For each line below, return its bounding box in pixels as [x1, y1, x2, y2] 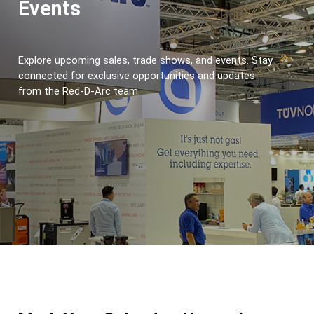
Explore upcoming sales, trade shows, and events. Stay [18, 54, 273, 67]
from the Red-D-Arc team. [18, 85, 140, 97]
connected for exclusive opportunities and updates [18, 69, 255, 82]
